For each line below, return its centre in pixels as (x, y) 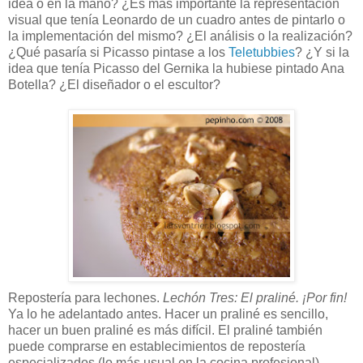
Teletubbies (262, 52)
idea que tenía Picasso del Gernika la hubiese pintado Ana (176, 68)
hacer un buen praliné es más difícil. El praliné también (165, 330)
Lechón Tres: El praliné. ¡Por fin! (255, 297)
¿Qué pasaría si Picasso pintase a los (118, 52)
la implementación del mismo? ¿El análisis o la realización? (180, 36)
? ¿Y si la (322, 52)
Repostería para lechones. (85, 297)
